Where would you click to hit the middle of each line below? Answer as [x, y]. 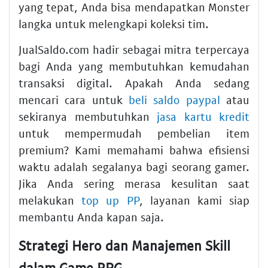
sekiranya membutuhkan [88, 116]
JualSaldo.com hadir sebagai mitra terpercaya [134, 49]
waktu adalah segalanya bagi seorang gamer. [134, 166]
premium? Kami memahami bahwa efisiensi [134, 150]
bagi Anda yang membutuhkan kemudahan [134, 66]
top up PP [110, 200]
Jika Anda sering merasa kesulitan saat [134, 183]
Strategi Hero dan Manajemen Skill [124, 245]
